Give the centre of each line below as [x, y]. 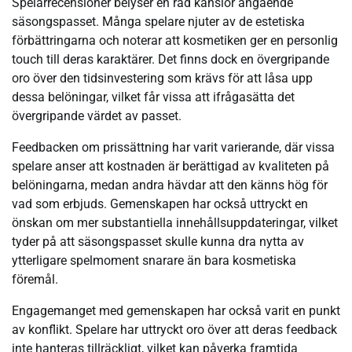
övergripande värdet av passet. [97, 115]
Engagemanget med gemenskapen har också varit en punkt [176, 310]
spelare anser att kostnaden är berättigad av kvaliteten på [170, 166]
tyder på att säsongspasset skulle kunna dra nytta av [158, 241]
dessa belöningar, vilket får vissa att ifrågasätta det [153, 97]
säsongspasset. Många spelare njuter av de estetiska [158, 21]
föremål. [35, 279]
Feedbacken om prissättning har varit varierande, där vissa [173, 147]
